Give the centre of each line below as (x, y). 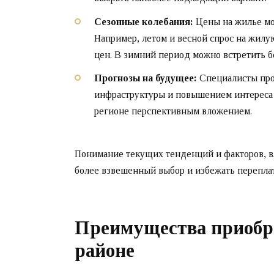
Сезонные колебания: (144, 21)
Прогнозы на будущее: (146, 78)
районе (105, 250)
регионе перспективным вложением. (173, 111)
